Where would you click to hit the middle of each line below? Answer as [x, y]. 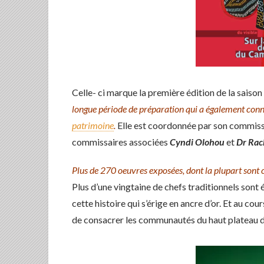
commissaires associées [121, 142]
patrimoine [93, 125]
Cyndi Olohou [198, 142]
